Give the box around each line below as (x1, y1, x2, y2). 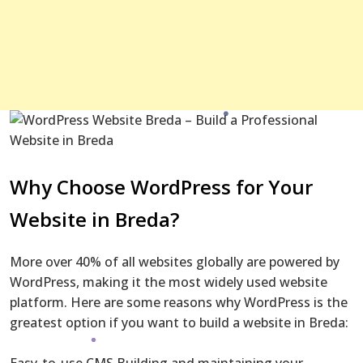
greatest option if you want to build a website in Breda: (10, 313, 348, 331)
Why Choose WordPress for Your (10, 173, 313, 200)
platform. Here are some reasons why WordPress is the (10, 293, 348, 311)
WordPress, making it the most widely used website (10, 272, 327, 291)
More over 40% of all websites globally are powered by (10, 252, 340, 271)
